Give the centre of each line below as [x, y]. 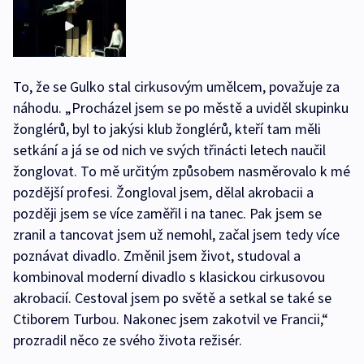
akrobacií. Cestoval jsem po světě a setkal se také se [172, 298]
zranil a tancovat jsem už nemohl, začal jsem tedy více [176, 235]
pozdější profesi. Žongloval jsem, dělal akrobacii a [163, 193]
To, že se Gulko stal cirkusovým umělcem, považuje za [176, 87]
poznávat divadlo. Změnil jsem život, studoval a [157, 256]
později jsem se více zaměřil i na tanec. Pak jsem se [167, 214]
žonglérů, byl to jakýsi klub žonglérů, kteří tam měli [167, 129]
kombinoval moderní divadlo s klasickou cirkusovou [169, 277]
